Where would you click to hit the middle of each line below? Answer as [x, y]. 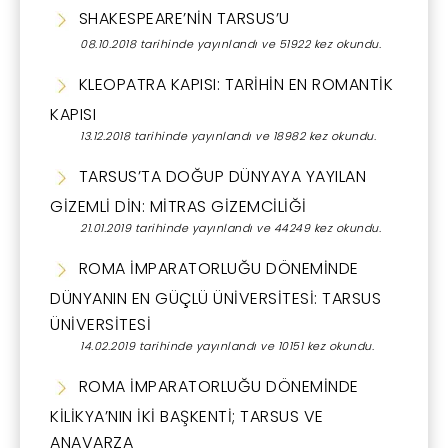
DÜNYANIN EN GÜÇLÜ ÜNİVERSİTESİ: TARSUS [215, 298]
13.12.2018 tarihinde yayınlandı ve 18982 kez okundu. [228, 135]
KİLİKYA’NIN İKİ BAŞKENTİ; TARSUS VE [187, 416]
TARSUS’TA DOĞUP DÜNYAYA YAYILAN [220, 176]
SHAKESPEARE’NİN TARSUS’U [182, 18]
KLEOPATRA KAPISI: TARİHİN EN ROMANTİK [233, 84]
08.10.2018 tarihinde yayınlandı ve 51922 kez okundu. [230, 43]
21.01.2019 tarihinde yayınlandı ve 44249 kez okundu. [230, 227]
